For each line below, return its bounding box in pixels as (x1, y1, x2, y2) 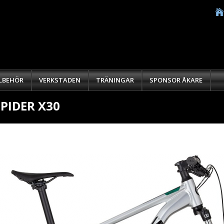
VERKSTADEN (39, 75, 80, 84)
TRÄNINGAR (96, 75, 134, 84)
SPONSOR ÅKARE (149, 75, 202, 84)
